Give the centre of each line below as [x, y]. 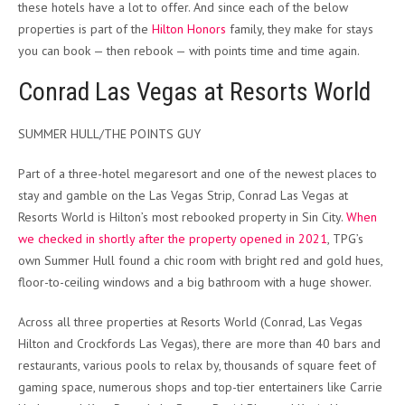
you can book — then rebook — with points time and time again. [189, 51]
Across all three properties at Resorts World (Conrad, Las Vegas [190, 322]
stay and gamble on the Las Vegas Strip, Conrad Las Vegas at [183, 196]
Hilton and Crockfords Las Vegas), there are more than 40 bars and [199, 344]
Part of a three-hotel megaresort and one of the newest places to [198, 174]
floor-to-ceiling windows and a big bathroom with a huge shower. [195, 283]
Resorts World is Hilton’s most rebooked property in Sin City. [182, 217]
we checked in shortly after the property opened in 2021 [173, 239]
